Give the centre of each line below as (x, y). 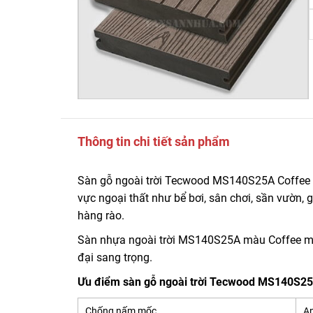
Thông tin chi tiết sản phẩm (154, 141)
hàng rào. (101, 215)
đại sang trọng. (115, 257)
